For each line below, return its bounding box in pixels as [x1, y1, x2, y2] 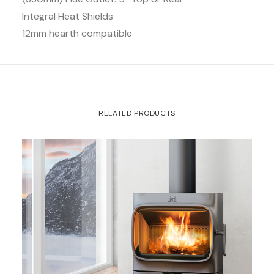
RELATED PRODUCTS [98, 108, 176, 118]
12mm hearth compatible [22, 27, 132, 40]
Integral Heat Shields [22, 10, 113, 23]
